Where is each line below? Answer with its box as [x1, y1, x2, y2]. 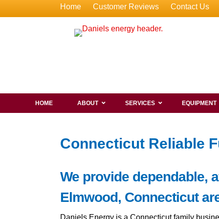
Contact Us [170, 2, 209, 11]
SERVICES [125, 99, 155, 107]
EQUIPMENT [182, 99, 217, 107]
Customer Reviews [92, 2, 159, 11]
